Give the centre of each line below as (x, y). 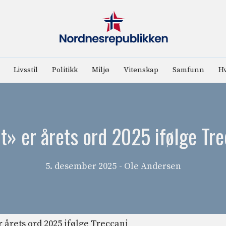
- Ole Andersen (150, 166)
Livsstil (25, 70)
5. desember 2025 (81, 166)
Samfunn (188, 70)
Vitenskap (141, 70)
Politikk (65, 70)
